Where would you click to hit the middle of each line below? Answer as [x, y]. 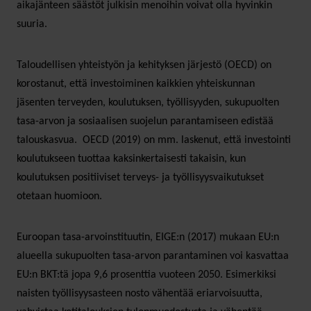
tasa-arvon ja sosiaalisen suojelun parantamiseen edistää [145, 121]
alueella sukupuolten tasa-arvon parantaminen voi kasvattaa [153, 256]
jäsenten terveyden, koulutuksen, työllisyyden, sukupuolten [148, 102]
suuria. [32, 24]
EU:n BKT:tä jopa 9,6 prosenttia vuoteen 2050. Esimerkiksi [146, 275]
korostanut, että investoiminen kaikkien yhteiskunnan [136, 84]
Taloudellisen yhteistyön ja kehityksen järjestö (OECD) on [144, 65]
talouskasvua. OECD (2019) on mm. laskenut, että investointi [154, 140]
